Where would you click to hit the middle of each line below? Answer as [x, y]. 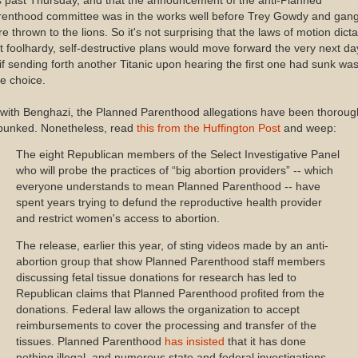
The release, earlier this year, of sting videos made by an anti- [172, 245]
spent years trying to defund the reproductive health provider [169, 203]
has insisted [195, 341]
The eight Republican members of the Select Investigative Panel [178, 155]
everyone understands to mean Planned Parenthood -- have [168, 187]
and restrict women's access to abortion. [118, 219]
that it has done [265, 341]
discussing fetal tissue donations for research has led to [156, 277]
